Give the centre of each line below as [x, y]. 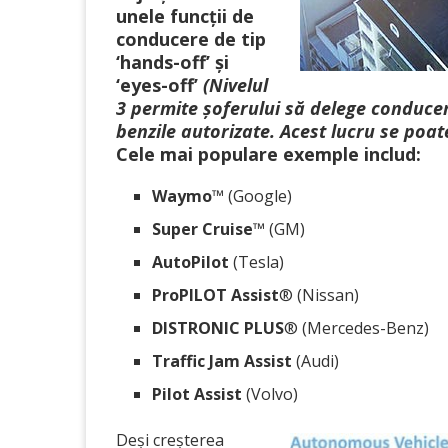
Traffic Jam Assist [222, 361]
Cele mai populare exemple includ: [273, 154]
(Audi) [315, 361]
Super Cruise [202, 229]
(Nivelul [235, 85]
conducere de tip [191, 39]
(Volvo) [270, 394]
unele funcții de [185, 16]
